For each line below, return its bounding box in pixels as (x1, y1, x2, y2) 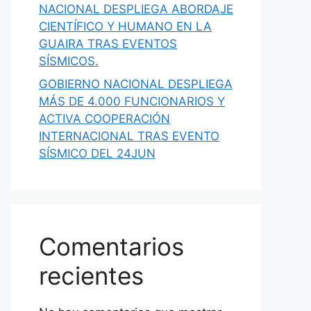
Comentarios (39, 232, 184, 261)
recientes (39, 261, 144, 290)
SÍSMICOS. (39, 53, 99, 68)
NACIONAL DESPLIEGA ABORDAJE (39, 1, 233, 16)
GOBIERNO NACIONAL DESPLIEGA (39, 77, 233, 91)
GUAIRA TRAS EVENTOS (39, 36, 177, 51)
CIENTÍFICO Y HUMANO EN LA (39, 19, 212, 33)
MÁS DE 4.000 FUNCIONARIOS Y (39, 94, 225, 108)
